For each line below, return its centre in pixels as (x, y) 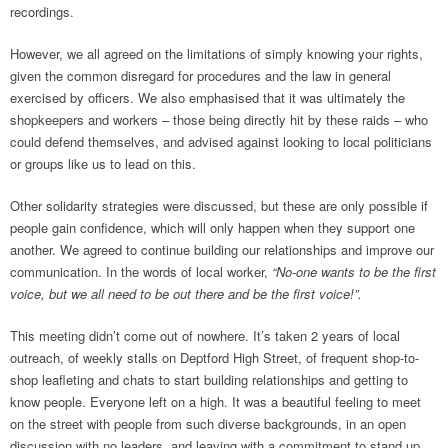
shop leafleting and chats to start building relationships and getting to (209, 379)
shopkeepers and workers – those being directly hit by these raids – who (219, 119)
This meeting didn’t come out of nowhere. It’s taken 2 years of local (205, 335)
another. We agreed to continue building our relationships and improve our (222, 249)
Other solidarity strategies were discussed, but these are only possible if (219, 205)
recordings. (42, 11)
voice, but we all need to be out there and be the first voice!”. (186, 293)
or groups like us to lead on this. (103, 163)
